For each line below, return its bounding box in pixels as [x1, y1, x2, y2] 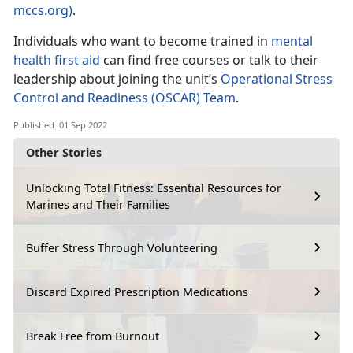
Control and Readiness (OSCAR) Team [13, 89, 236, 107]
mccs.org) [13, 2, 72, 20]
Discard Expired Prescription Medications [26, 284, 248, 299]
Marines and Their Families [26, 197, 170, 213]
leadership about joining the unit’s [13, 70, 221, 88]
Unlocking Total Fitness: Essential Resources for [26, 180, 281, 196]
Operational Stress [221, 70, 333, 88]
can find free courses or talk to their [100, 51, 318, 69]
